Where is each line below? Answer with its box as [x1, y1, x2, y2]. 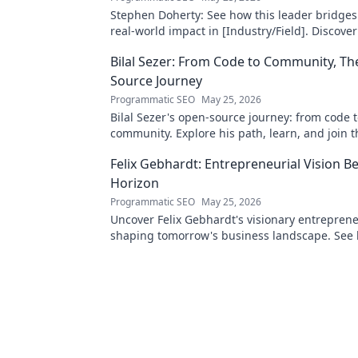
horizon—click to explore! [110, 244, 245, 259]
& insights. [110, 39, 168, 54]
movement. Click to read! [110, 141, 243, 157]
